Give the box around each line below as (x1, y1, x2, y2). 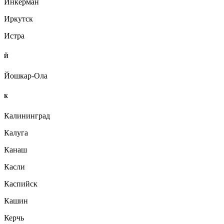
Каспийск (4, 179, 37, 188)
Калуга (4, 128, 28, 137)
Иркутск (4, 14, 33, 23)
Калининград (4, 111, 50, 120)
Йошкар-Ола (4, 71, 47, 80)
